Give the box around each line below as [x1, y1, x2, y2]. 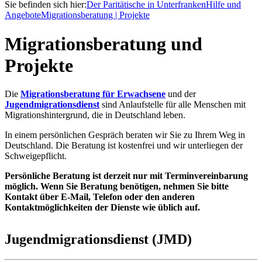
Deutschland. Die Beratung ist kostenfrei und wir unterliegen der [5, 140, 243, 151]
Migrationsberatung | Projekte [41, 10, 150, 20]
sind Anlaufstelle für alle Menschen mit [99, 99, 246, 110]
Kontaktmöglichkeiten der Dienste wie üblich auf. [5, 202, 200, 213]
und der [166, 89, 196, 99]
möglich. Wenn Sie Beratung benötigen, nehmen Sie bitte [5, 181, 229, 192]
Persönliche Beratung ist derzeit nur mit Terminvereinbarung [5, 171, 248, 181]
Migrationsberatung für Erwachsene [20, 89, 166, 99]
